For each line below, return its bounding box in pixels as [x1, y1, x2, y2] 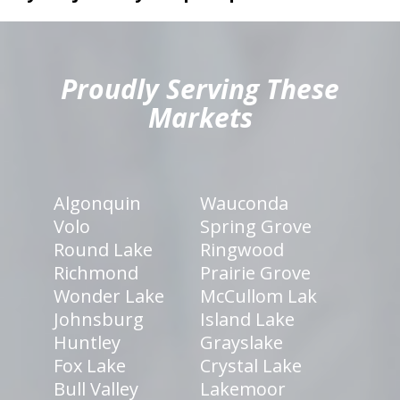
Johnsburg [54, 306, 144, 331]
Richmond [54, 260, 138, 285]
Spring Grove [200, 213, 312, 238]
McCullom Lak [200, 283, 317, 308]
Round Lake [54, 237, 153, 262]
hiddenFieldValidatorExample [7, 18, 172, 36]
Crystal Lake [200, 353, 302, 378]
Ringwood [200, 237, 284, 262]
